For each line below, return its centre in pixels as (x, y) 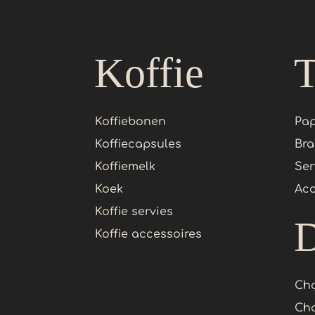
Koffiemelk (126, 167)
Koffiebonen (131, 122)
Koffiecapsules (139, 144)
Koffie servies (134, 212)
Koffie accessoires (149, 234)
